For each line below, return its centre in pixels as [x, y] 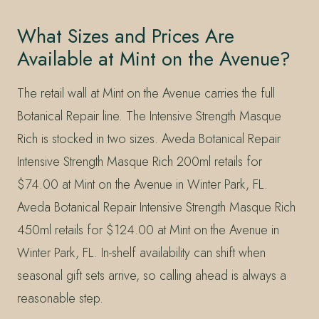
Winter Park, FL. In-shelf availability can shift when [141, 252]
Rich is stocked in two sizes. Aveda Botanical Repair [149, 138]
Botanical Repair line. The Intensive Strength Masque [149, 116]
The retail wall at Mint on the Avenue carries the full [146, 93]
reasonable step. [60, 298]
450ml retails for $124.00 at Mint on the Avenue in [148, 230]
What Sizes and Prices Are [126, 36]
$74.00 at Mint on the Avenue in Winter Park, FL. [142, 184]
